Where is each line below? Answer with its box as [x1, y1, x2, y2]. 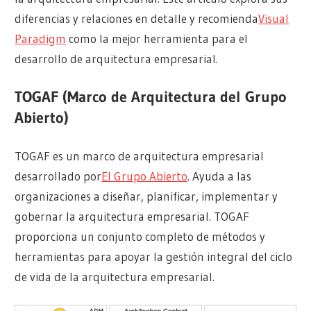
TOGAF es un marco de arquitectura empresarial [15, 149, 264, 164]
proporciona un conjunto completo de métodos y [15, 229, 266, 244]
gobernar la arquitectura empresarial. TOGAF [15, 209, 250, 224]
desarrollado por [15, 169, 102, 184]
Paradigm [15, 31, 67, 47]
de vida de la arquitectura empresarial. [15, 269, 215, 285]
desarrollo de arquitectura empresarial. [15, 51, 219, 67]
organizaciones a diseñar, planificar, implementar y [15, 189, 278, 204]
